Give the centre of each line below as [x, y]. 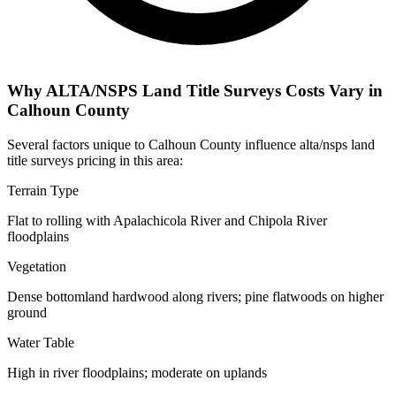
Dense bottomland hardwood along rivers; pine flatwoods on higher [195, 296]
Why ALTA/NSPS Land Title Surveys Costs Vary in [195, 91]
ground [27, 312]
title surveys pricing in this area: [95, 160]
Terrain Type [43, 190]
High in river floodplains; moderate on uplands [137, 372]
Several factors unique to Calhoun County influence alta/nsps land [191, 144]
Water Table [41, 342]
